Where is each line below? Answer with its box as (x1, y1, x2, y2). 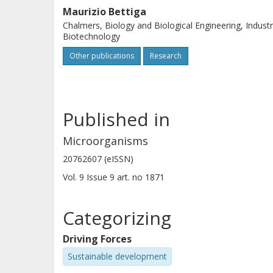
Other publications (69, 51, 134, 61)
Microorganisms (63, 133, 148, 148)
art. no (117, 171, 143, 183)
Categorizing (63, 205, 171, 230)
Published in (63, 107, 170, 132)
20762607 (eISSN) (63, 153, 133, 165)
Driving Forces (63, 232, 132, 246)
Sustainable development (68, 250, 167, 262)
